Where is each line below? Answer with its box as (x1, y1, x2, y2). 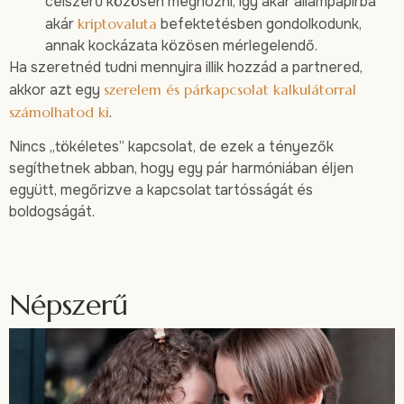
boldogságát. (9, 202, 95, 222)
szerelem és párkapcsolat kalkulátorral (104, 80, 356, 99)
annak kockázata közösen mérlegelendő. (45, 36, 317, 56)
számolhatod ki (9, 103, 109, 122)
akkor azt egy (9, 80, 104, 100)
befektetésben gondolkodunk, (157, 14, 362, 34)
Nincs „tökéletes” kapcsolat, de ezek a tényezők (9, 137, 334, 157)
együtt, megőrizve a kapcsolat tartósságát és (9, 180, 313, 200)
